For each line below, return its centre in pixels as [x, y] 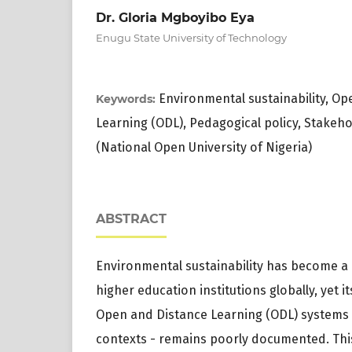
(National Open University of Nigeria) [204, 148]
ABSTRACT [131, 219]
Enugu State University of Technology [191, 38]
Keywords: [127, 99]
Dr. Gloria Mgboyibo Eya [175, 17]
